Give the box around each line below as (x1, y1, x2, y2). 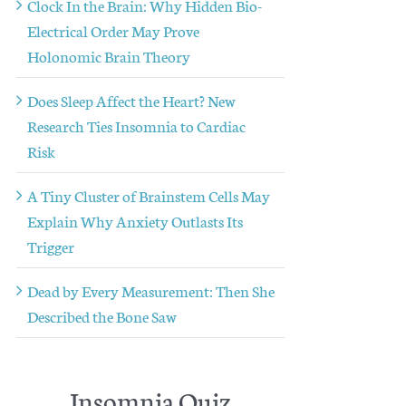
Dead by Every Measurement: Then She (26, 278, 275, 301)
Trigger (26, 234, 74, 256)
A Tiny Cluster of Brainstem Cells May (26, 183, 270, 206)
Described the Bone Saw (26, 304, 177, 326)
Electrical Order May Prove (26, 18, 199, 41)
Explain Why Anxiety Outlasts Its (26, 208, 243, 231)
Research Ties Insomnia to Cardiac (26, 113, 246, 136)
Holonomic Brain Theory (26, 43, 190, 66)
